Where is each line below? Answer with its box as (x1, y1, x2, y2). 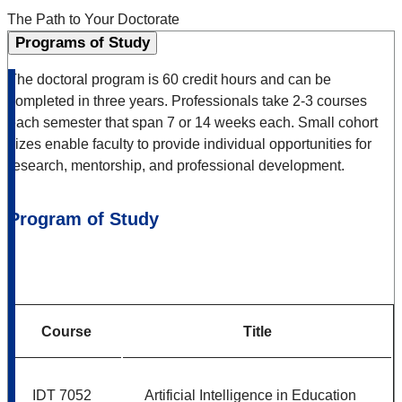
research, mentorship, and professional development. (8, 157, 345, 173)
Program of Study (8, 208, 159, 229)
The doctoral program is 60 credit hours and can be (8, 71, 331, 87)
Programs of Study (15, 33, 150, 51)
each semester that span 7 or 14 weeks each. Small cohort (8, 114, 378, 130)
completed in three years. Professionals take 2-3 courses (8, 92, 367, 109)
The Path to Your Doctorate (7, 11, 179, 27)
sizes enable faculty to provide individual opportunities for (8, 135, 371, 152)
